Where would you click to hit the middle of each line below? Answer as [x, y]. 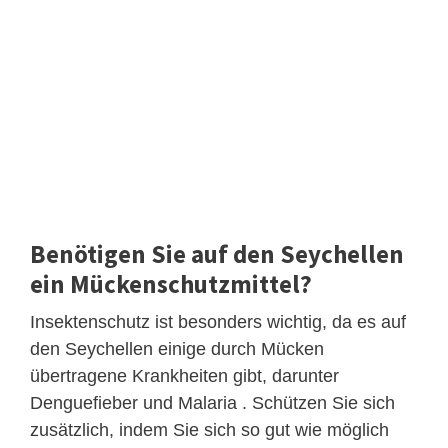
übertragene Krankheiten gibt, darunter [184, 375]
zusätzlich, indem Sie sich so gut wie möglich [209, 429]
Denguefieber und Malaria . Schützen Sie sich [212, 402]
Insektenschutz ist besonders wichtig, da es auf [218, 321]
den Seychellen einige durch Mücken [177, 348]
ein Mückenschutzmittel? [171, 283]
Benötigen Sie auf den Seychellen [217, 253]
